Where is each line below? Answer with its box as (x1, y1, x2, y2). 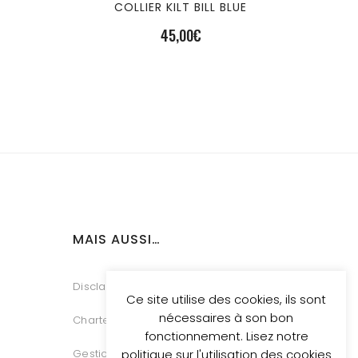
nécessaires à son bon (159, 309, 293, 327)
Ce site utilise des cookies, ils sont (126, 291, 326, 308)
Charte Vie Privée (73, 312, 168, 328)
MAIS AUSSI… (73, 230, 161, 249)
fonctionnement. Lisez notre (144, 328, 308, 345)
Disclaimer (73, 279, 131, 295)
